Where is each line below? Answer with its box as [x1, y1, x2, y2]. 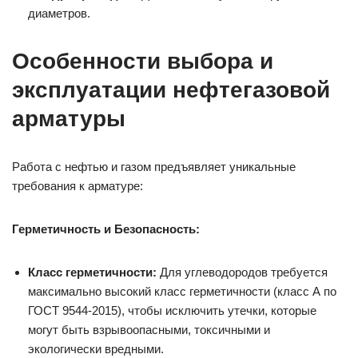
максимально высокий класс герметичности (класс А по [28, 284, 336, 298]
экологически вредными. [28, 341, 164, 356]
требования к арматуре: [12, 178, 143, 193]
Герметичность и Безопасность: [12, 221, 200, 236]
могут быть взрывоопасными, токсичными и [28, 322, 270, 336]
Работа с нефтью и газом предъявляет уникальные [12, 159, 296, 173]
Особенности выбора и [12, 48, 273, 74]
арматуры [12, 105, 125, 131]
